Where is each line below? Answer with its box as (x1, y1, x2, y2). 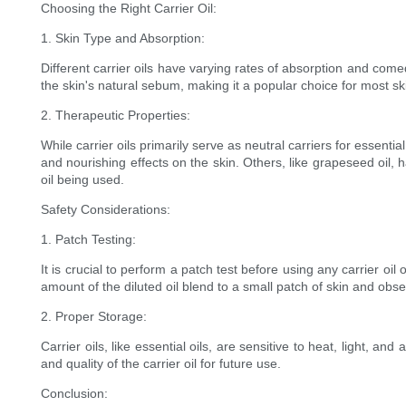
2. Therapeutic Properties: (41, 108, 190, 123)
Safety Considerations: (41, 202, 170, 217)
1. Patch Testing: (41, 232, 136, 247)
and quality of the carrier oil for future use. (41, 356, 281, 372)
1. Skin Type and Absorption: (41, 31, 205, 46)
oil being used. (41, 172, 124, 188)
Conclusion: (41, 386, 108, 401)
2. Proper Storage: (41, 309, 147, 324)
